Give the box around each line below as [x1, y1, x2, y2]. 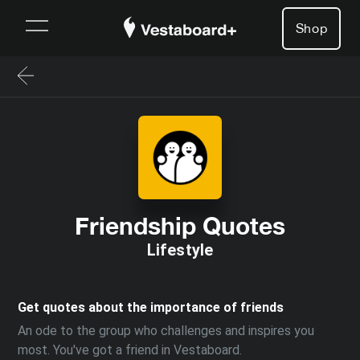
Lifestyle [146, 240, 214, 260]
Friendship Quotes [75, 211, 285, 240]
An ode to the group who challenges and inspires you [18, 323, 314, 338]
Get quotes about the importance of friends [18, 300, 284, 315]
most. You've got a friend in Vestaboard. [18, 342, 242, 358]
